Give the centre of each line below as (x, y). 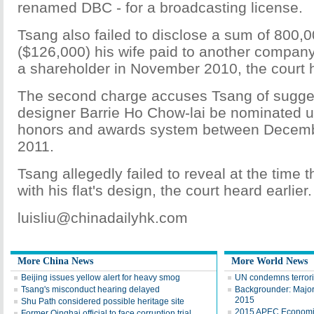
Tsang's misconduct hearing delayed (90, 289)
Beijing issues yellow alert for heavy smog (101, 278)
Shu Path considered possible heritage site (103, 301)
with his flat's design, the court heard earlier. (165, 190)
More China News (55, 261)
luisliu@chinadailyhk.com (103, 218)
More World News (269, 261)
